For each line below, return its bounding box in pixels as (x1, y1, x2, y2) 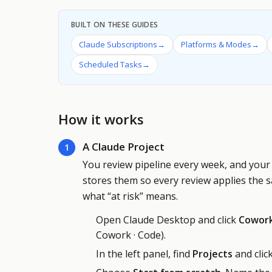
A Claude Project (83, 140, 165, 154)
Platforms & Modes (181, 39, 251, 50)
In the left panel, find (96, 247, 192, 260)
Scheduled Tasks (79, 59, 142, 70)
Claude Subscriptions (79, 39, 157, 50)
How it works (58, 110, 144, 128)
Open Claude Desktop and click (96, 213, 239, 226)
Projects (192, 247, 233, 260)
